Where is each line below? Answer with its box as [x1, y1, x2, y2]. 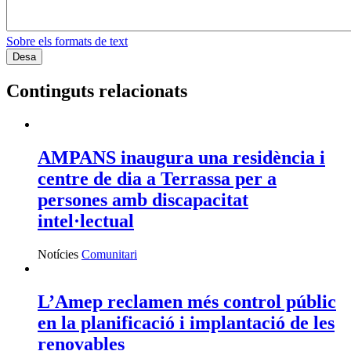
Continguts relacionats [6, 80, 187, 101]
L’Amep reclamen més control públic [38, 291, 336, 312]
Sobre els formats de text [6, 34, 128, 49]
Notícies [38, 247, 78, 261]
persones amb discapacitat [38, 189, 248, 210]
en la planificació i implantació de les [38, 312, 335, 333]
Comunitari [81, 247, 137, 261]
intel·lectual [38, 210, 134, 231]
